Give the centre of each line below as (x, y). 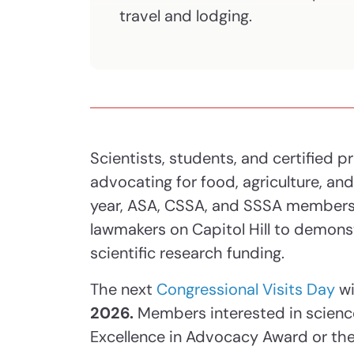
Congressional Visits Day (246, 290)
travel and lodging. (188, 16)
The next (123, 290)
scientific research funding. (187, 253)
